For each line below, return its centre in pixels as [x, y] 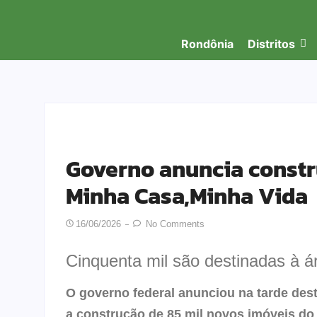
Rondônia [207, 44]
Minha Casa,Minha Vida [187, 196]
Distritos [271, 44]
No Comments [174, 224]
